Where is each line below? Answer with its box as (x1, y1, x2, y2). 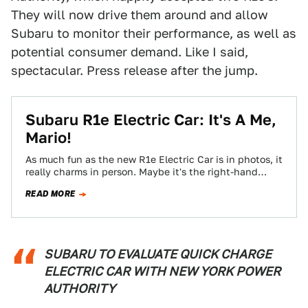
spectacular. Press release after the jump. (11, 63, 258, 78)
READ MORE (25, 188, 76, 200)
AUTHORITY (44, 281, 115, 296)
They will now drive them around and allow (11, 8, 268, 22)
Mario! (25, 129, 71, 146)
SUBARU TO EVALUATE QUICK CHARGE (44, 247, 272, 261)
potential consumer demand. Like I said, (11, 45, 248, 59)
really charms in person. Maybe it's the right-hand (25, 166, 258, 177)
